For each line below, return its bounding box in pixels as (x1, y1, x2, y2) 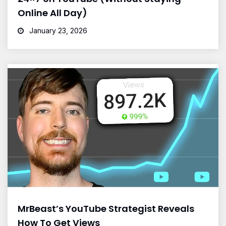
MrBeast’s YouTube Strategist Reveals (18, 202, 194, 215)
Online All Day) (18, 7, 87, 20)
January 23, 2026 (27, 26, 87, 35)
